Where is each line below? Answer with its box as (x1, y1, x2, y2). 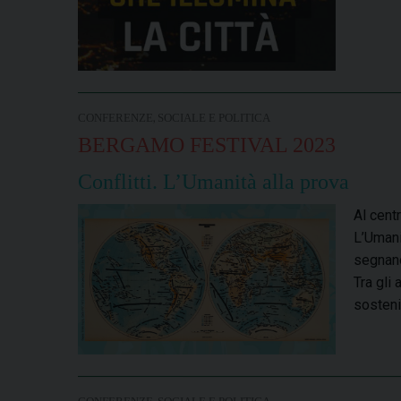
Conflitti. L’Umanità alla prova (78, 170, 349, 194)
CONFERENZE (78, 112, 153, 125)
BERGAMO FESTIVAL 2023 (78, 133, 336, 158)
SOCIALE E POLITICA (158, 112, 270, 125)
